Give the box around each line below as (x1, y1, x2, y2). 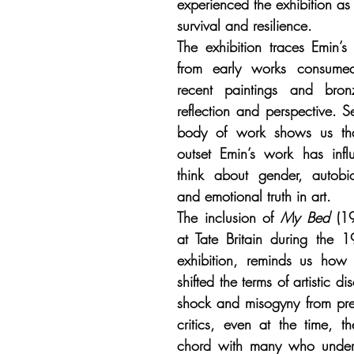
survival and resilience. (177, 16, 312, 35)
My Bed (281, 208, 330, 227)
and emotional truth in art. (177, 186, 331, 205)
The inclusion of (177, 208, 281, 227)
